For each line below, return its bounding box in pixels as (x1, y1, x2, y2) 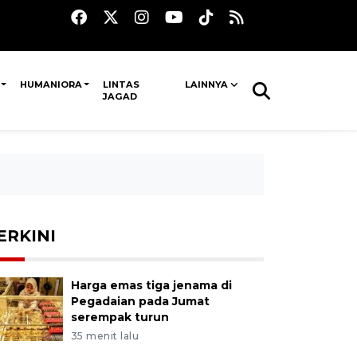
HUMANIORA (19, 79, 82, 90)
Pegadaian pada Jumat (70, 294, 210, 308)
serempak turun (70, 310, 169, 324)
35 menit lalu (70, 330, 139, 342)
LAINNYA (184, 79, 228, 90)
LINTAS (102, 79, 139, 90)
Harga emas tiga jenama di (70, 278, 232, 292)
